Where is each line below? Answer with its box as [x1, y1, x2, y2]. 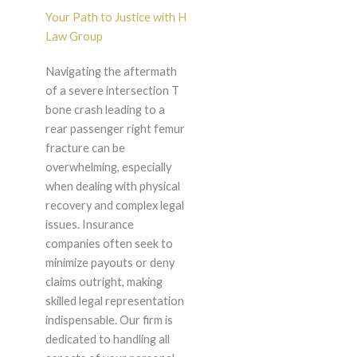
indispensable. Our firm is [45, 313, 173, 328]
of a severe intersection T [45, 84, 179, 98]
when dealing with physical [45, 179, 180, 194]
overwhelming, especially [45, 160, 171, 175]
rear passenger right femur [45, 122, 185, 136]
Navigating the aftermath [45, 65, 177, 79]
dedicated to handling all [45, 332, 170, 347]
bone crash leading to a [45, 103, 165, 117]
